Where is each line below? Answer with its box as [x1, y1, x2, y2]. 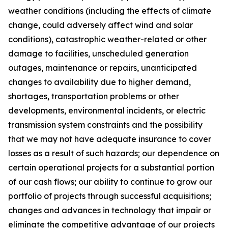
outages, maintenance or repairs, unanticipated [8, 63, 197, 73]
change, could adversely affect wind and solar [8, 20, 193, 30]
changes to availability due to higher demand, [8, 77, 191, 87]
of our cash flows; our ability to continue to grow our [8, 177, 212, 187]
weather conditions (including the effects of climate [8, 6, 211, 16]
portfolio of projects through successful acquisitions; [8, 191, 211, 201]
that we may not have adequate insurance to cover [8, 134, 211, 144]
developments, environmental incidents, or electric [8, 105, 206, 116]
